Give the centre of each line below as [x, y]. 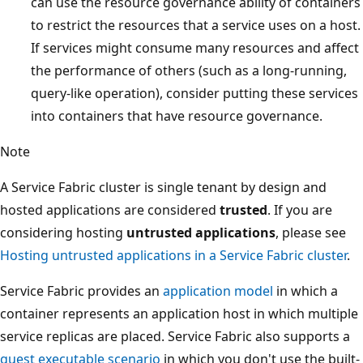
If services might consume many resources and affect [195, 48]
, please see [311, 233]
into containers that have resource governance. [177, 116]
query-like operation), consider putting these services [194, 94]
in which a [305, 291]
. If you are [300, 210]
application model [218, 291]
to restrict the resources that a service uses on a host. [196, 26]
